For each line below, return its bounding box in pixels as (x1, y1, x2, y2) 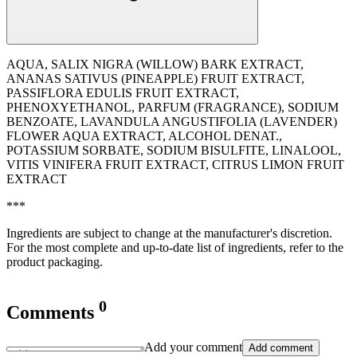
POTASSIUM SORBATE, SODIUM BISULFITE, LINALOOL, (6, 143, 341, 157)
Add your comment (144, 340, 242, 355)
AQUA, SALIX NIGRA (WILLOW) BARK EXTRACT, (6, 57, 304, 71)
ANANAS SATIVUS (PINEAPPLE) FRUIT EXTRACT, (6, 71, 304, 85)
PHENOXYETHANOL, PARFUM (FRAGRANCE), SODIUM (6, 100, 339, 114)
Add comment (249, 342, 313, 355)
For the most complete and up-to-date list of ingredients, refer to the (6, 240, 343, 254)
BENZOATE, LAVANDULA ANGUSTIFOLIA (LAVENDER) (6, 114, 337, 128)
